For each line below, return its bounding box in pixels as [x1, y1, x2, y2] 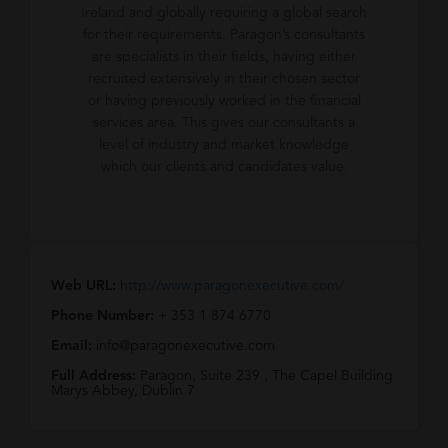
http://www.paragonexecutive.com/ [120, 279, 344, 293]
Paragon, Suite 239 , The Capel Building [140, 369, 393, 383]
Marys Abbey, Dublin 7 [51, 384, 195, 398]
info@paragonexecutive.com [96, 339, 275, 353]
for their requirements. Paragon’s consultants [83, 28, 365, 42]
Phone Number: [51, 309, 158, 323]
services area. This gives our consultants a [93, 116, 355, 130]
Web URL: [51, 279, 116, 293]
